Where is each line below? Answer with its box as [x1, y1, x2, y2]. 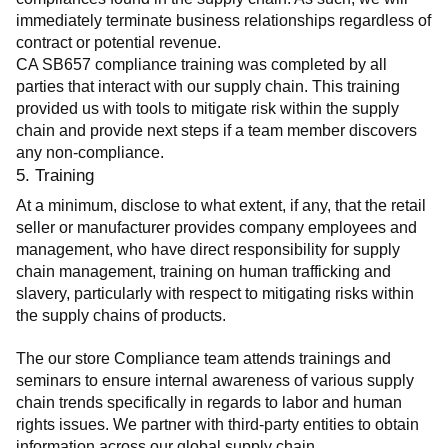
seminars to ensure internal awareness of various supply [16, 371, 414, 389]
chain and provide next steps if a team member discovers [16, 121, 417, 139]
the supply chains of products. [16, 306, 226, 324]
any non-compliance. [16, 143, 164, 161]
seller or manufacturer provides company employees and [16, 218, 417, 236]
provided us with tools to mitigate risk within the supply [16, 99, 399, 117]
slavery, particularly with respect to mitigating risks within [16, 284, 414, 302]
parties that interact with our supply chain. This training [16, 77, 400, 95]
